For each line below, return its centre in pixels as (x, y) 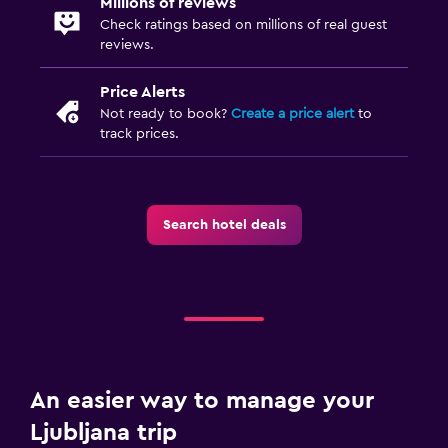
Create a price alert (292, 113)
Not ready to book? (165, 113)
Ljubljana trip (103, 432)
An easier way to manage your (202, 400)
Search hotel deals (224, 224)
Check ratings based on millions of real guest (243, 24)
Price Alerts (142, 91)
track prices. (139, 133)
